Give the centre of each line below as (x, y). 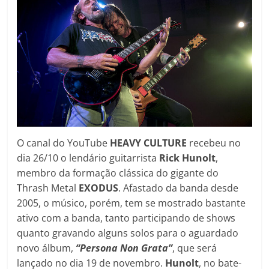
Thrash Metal (48, 188)
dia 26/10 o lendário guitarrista (88, 158)
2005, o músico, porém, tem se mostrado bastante (131, 203)
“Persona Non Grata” (124, 248)
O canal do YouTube (64, 143)
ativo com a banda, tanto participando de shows (126, 218)
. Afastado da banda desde (179, 188)
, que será (195, 248)
